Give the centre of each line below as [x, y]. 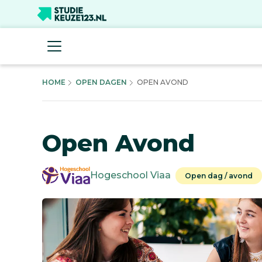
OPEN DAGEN [101, 82]
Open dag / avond [218, 175]
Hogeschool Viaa [130, 175]
